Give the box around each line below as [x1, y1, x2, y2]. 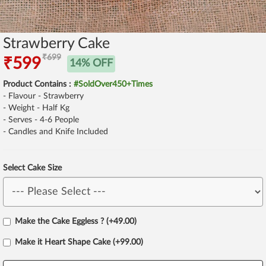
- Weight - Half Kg [3, 104, 69, 112]
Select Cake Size [3, 164, 62, 172]
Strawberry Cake [3, 36, 110, 51]
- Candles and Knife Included [3, 128, 108, 136]
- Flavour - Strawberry [3, 92, 84, 100]
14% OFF [69, 58, 113, 69]
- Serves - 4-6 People [3, 116, 79, 124]
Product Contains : [3, 80, 74, 88]
